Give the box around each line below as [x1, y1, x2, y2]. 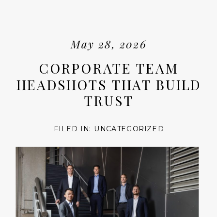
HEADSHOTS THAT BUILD [16, 75, 201, 93]
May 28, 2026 [71, 36, 147, 51]
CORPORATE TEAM [39, 59, 179, 77]
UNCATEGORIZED [94, 124, 164, 133]
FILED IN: [54, 124, 94, 133]
